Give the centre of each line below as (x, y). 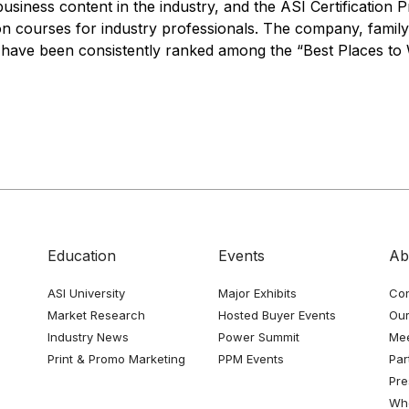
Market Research (97, 315)
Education (82, 256)
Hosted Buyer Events (277, 315)
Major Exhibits (257, 293)
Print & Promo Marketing (117, 359)
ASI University (87, 293)
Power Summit (258, 337)
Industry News (89, 337)
